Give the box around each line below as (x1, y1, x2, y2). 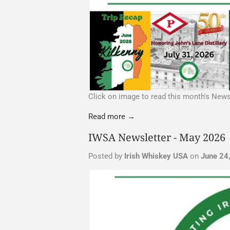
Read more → (88, 111, 135, 121)
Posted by (88, 151, 124, 161)
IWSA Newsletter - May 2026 (88, 130, 225, 144)
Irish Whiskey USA (124, 151, 188, 161)
